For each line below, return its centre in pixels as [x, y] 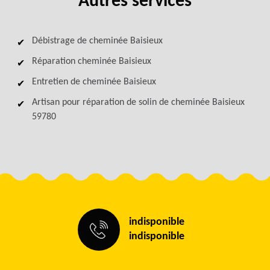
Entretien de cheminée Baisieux [94, 82]
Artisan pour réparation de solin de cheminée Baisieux [138, 102]
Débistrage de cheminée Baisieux [97, 41]
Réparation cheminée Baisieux [91, 61]
